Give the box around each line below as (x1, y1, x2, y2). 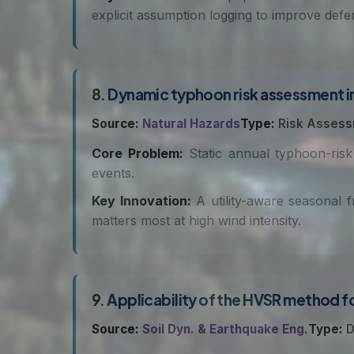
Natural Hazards (142, 116, 240, 131)
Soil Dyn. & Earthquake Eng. (142, 322, 308, 337)
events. (92, 165, 134, 181)
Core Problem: (92, 145, 183, 161)
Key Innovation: (92, 193, 191, 209)
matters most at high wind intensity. (92, 213, 301, 228)
